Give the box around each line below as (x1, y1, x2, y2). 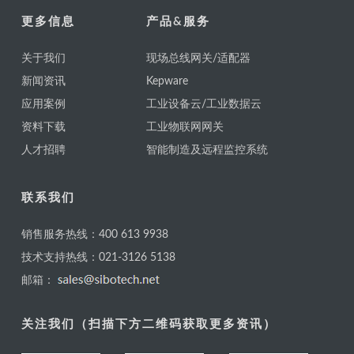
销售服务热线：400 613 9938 (21, 229, 168, 240)
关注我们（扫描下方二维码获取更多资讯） (21, 318, 277, 330)
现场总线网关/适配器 (145, 53, 250, 64)
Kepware (145, 76, 188, 87)
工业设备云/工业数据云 (145, 99, 262, 110)
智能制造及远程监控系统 (145, 145, 268, 156)
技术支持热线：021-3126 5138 (21, 252, 175, 263)
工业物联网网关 (145, 122, 224, 133)
